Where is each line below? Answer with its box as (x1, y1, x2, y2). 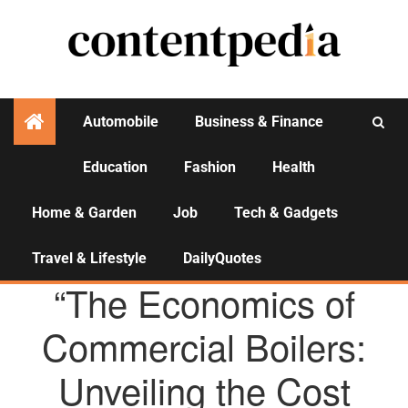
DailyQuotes (183, 250, 261, 267)
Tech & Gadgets (234, 204, 338, 221)
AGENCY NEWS (159, 256, 241, 271)
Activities (164, 170, 244, 197)
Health (272, 158, 315, 176)
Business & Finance (195, 113, 323, 130)
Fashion (184, 158, 236, 176)
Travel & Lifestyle (32, 250, 147, 267)
